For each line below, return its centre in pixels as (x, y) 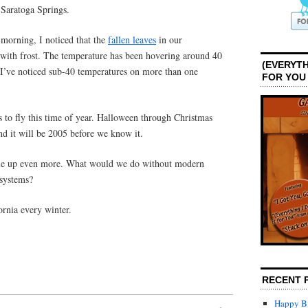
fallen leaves (132, 39)
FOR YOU (284, 77)
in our (169, 39)
